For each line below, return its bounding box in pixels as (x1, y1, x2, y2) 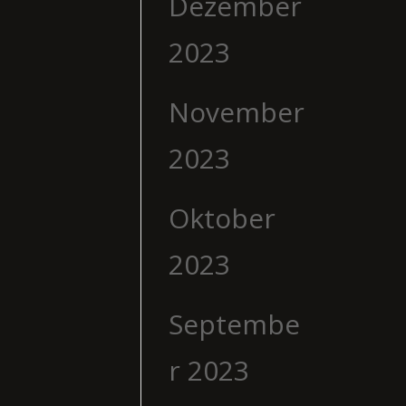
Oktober (168, 198, 275, 237)
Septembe (168, 304, 300, 343)
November (168, 92, 304, 130)
